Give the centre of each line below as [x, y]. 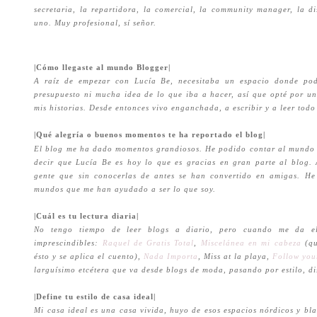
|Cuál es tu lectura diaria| [87, 216]
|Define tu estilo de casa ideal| [95, 296]
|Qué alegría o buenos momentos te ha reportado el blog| [150, 134]
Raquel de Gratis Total [148, 243]
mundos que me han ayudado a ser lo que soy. [125, 189]
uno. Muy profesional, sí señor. [97, 23]
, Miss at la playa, [235, 256]
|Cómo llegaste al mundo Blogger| [103, 67]
